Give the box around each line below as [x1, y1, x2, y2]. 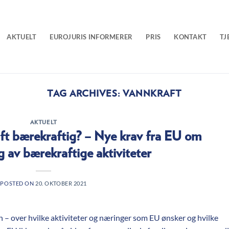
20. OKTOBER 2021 [35, 179, 87, 187]
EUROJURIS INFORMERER [50, 32, 133, 41]
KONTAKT [174, 32, 207, 41]
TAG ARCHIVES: [47, 89, 123, 99]
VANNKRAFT [122, 89, 182, 99]
